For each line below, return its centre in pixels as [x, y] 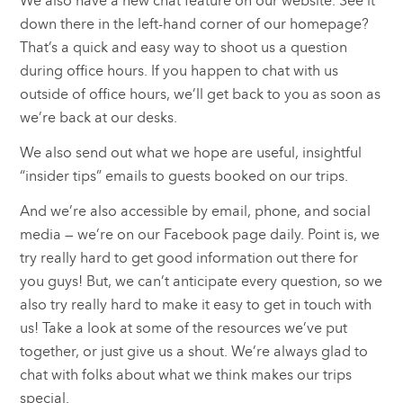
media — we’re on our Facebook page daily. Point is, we [200, 235]
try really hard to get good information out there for [189, 258]
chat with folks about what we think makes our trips [186, 375]
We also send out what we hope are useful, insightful [191, 153]
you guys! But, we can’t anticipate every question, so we [201, 282]
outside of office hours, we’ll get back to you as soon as [201, 94]
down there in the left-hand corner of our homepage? [195, 24]
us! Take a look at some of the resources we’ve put [184, 328]
